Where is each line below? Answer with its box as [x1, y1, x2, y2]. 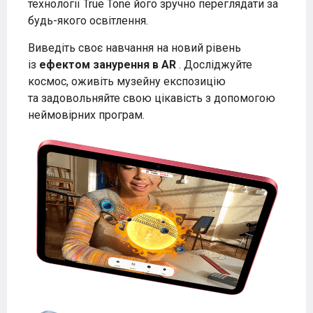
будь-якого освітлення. [28, 13, 148, 27]
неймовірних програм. [28, 108, 145, 122]
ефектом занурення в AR [39, 57, 176, 71]
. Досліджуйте [176, 57, 252, 71]
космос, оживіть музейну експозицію [28, 74, 226, 88]
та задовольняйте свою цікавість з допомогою [28, 91, 275, 105]
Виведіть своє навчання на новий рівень [28, 41, 241, 54]
